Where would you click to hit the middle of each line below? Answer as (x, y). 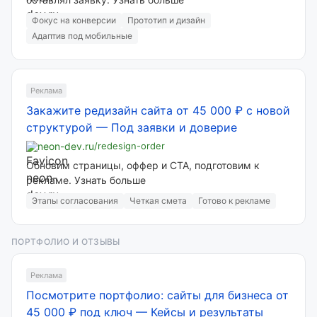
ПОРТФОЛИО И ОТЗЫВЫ (66, 242)
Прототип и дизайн (166, 20)
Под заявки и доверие (174, 127)
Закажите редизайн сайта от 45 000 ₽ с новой (158, 110)
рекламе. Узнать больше (86, 180)
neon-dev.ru (66, 146)
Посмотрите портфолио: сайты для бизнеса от (157, 295)
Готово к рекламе (234, 201)
